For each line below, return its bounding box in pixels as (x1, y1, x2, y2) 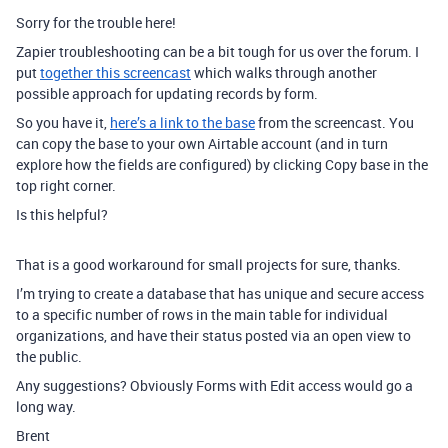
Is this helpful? (16, 205, 108, 225)
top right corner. (16, 176, 116, 196)
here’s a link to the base (110, 113, 255, 133)
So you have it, (16, 113, 110, 133)
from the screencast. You (255, 113, 414, 133)
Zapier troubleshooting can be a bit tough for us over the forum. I (16, 42, 419, 62)
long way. (16, 397, 76, 417)
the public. (16, 347, 82, 367)
